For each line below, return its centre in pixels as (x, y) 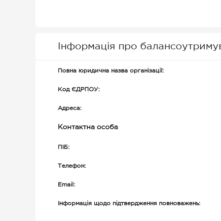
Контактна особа (88, 127)
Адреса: (70, 108)
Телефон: (72, 166)
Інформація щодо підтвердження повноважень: (129, 203)
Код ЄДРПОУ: (79, 90)
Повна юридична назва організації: (111, 71)
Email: (66, 185)
